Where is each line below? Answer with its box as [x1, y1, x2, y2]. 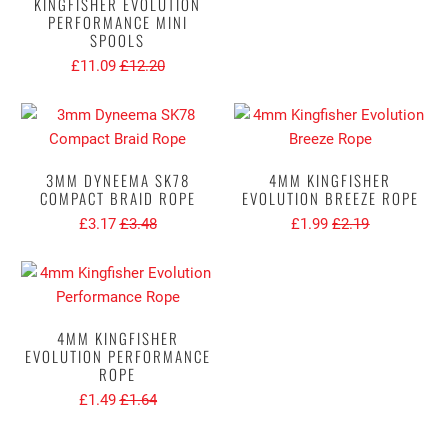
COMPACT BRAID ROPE [39, 186, 196, 209]
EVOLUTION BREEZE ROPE [241, 186, 419, 209]
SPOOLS [90, 28, 146, 51]
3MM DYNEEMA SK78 [45, 168, 190, 191]
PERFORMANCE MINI [47, 10, 188, 33]
